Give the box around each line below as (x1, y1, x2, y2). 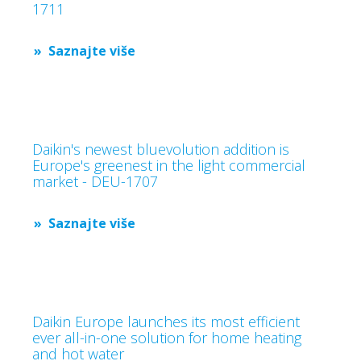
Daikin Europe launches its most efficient (32, 312, 300, 331)
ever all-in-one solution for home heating (32, 328, 301, 347)
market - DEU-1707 (32, 172, 158, 191)
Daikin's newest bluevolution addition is (32, 139, 289, 159)
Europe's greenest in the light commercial (32, 156, 305, 175)
